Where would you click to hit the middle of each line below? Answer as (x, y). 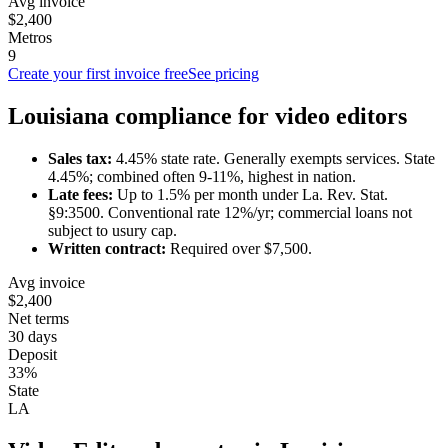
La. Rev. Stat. (345, 194)
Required (197, 248)
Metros (30, 37)
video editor (336, 115)
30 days (32, 336)
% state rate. (182, 158)
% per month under (239, 194)
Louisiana (58, 115)
